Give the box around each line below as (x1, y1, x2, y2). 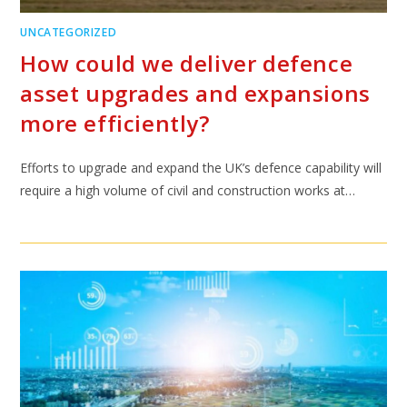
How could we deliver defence (20, 48, 353, 78)
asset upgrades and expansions (20, 78, 371, 108)
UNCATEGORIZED (20, 25, 117, 40)
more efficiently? (20, 108, 210, 138)
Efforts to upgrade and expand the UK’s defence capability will (20, 159, 382, 176)
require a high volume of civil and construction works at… (20, 182, 356, 199)
